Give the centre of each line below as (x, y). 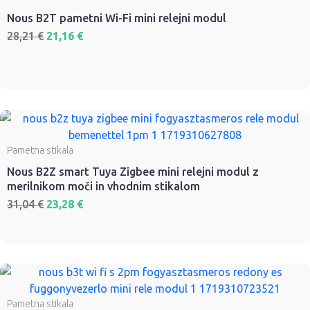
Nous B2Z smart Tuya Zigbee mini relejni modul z (133, 172)
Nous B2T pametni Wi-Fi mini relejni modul (117, 18)
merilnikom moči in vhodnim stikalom (103, 186)
